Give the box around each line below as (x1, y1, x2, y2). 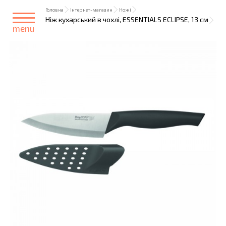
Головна (45, 7, 64, 13)
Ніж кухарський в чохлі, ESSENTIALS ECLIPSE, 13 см (45, 15, 208, 24)
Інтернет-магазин (70, 7, 112, 13)
